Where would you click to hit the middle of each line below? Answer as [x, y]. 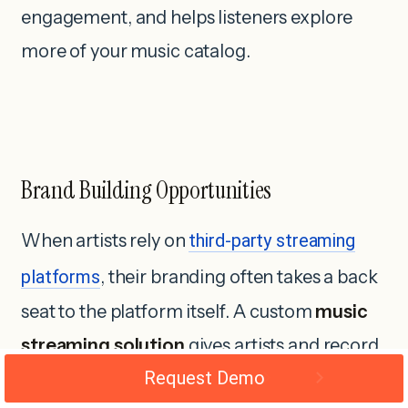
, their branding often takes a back [239, 277]
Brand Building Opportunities [146, 190]
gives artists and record [281, 346]
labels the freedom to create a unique [173, 379]
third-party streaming [272, 241]
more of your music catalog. [136, 51]
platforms [61, 277]
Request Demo [204, 378]
